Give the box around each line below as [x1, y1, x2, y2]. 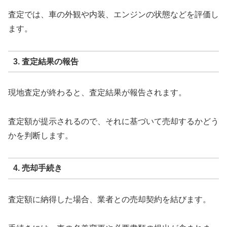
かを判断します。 [8, 131, 73, 140]
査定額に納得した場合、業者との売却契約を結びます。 [8, 195, 211, 204]
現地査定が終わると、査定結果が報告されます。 [8, 88, 186, 97]
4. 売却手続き [13, 164, 62, 173]
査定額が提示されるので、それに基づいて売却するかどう [8, 117, 219, 126]
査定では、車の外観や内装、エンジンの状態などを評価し [8, 10, 219, 19]
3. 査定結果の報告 [13, 57, 79, 66]
